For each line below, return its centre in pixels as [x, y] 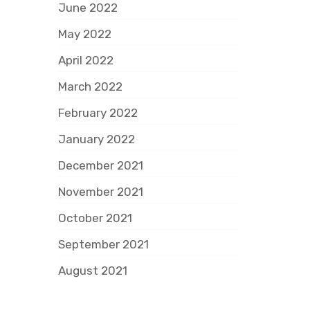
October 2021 [95, 218]
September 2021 [103, 244]
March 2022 [90, 86]
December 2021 [100, 165]
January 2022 [96, 139]
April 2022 [85, 60]
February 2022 [98, 113]
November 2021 [100, 192]
